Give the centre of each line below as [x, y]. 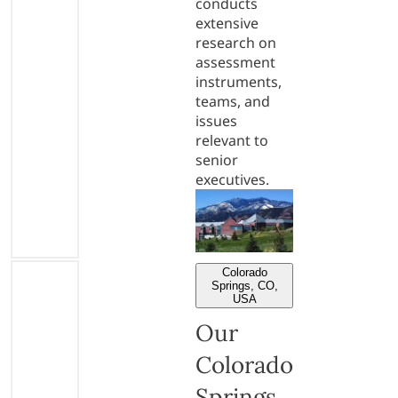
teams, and [233, 101]
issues [216, 120]
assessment [235, 62]
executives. [232, 179]
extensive [227, 23]
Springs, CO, [244, 285]
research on [236, 42]
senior [217, 159]
